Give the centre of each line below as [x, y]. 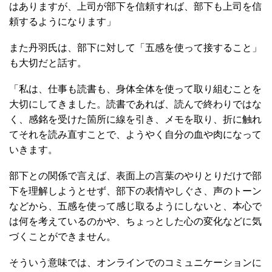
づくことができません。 [63, 236]
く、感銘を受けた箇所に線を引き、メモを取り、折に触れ [135, 119]
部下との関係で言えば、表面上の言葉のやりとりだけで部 [135, 176]
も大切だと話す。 [48, 63]
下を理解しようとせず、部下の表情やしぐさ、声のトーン [135, 191]
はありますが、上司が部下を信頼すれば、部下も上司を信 [135, 6]
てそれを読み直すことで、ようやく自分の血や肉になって [135, 134]
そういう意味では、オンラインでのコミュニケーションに [135, 263]
